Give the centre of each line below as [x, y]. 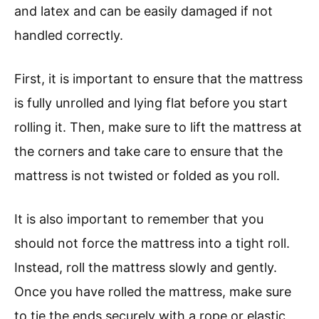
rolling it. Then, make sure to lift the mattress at [158, 127]
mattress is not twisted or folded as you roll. [147, 176]
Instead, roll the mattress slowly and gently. [146, 268]
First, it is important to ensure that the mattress [158, 79]
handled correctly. [69, 36]
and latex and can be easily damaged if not [143, 11]
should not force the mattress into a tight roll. [152, 244]
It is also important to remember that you [139, 219]
